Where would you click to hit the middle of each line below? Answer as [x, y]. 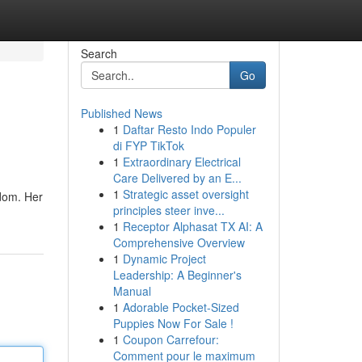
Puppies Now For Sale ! [173, 323]
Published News [121, 113]
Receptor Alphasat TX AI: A [192, 226]
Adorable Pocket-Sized [181, 307]
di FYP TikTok [148, 145]
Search [99, 53]
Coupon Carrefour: [170, 339]
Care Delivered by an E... [177, 178]
